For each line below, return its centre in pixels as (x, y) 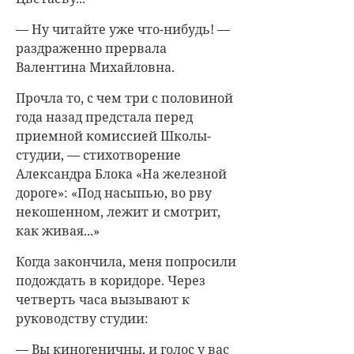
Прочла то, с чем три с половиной (124, 98)
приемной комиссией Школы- (113, 136)
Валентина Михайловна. (95, 67)
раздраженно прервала (91, 48)
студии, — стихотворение (98, 155)
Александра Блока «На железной (121, 174)
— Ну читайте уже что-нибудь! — (123, 29)
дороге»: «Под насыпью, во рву (114, 193)
